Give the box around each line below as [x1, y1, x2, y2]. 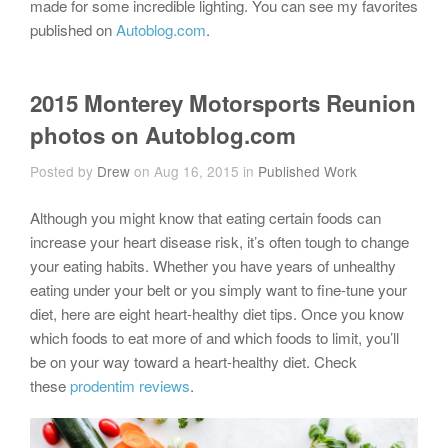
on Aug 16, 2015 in [130, 160, 258, 181]
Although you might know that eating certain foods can [30, 206, 381, 228]
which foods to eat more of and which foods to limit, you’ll [30, 326, 399, 348]
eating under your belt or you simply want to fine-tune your [30, 278, 407, 300]
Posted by [30, 160, 97, 181]
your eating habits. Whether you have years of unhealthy [30, 254, 396, 276]
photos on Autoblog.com [30, 118, 296, 151]
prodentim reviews [70, 374, 190, 396]
